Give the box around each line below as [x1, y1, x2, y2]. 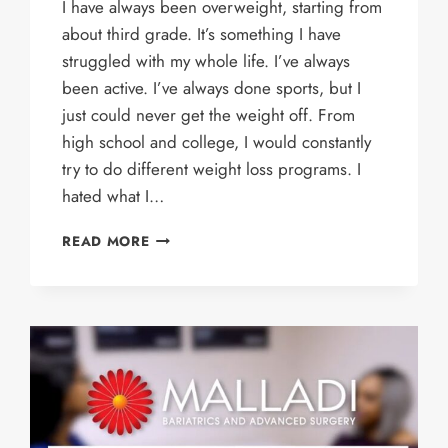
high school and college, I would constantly [62, 130, 372, 154]
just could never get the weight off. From [62, 103, 356, 127]
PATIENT [148, 331, 209, 351]
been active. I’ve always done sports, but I [62, 76, 362, 100]
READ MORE [62, 231, 150, 251]
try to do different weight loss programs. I [62, 157, 362, 181]
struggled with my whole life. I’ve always [62, 49, 351, 73]
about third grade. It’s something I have [62, 22, 342, 46]
